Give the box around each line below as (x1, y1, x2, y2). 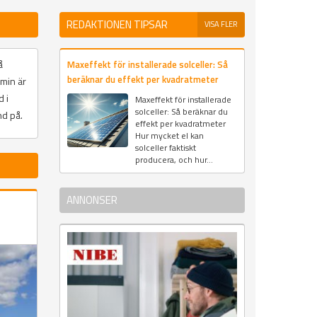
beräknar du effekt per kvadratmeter (67, 72, 219, 87)
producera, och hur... (134, 153, 213, 167)
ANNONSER (66, 192, 117, 209)
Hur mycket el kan (134, 129, 204, 143)
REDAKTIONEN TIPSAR (66, 16, 168, 33)
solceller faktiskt (134, 141, 196, 155)
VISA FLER (204, 18, 238, 30)
